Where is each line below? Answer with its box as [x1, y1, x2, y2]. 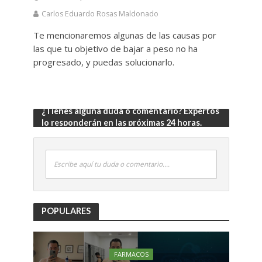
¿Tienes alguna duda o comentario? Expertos [41, 106, 219, 116]
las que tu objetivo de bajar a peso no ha [33, 43, 198, 55]
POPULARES [41, 205, 91, 216]
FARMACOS [113, 250, 149, 259]
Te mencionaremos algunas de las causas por [33, 29, 216, 42]
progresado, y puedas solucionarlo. [33, 56, 174, 68]
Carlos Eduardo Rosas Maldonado [41, 9, 158, 19]
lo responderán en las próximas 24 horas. [41, 118, 202, 128]
